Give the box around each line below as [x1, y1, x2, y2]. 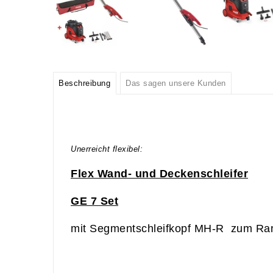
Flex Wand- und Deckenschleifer [71, 167, 248, 180]
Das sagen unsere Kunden [126, 79, 226, 88]
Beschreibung [58, 79, 111, 88]
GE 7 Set [71, 194, 118, 207]
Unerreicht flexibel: [71, 144, 143, 154]
